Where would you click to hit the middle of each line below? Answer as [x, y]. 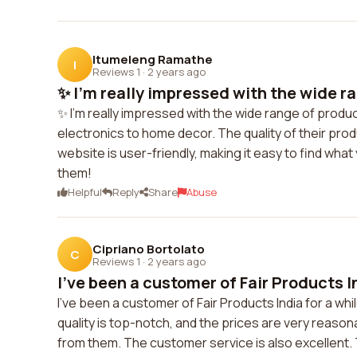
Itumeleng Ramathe [153, 59]
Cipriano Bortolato [149, 249]
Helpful [85, 192]
